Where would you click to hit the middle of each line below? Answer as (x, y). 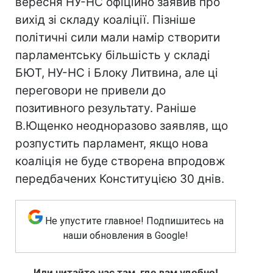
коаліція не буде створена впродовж (120, 161)
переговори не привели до (90, 90)
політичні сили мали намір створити (118, 37)
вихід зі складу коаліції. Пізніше (105, 20)
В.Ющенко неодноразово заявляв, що (122, 126)
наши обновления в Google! (126, 236)
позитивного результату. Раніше (106, 108)
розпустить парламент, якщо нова (112, 144)
